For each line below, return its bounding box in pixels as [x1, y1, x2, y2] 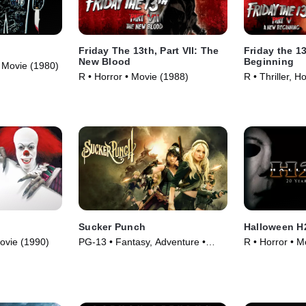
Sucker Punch [79, 221, 146, 232]
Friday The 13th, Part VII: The [79, 45, 219, 57]
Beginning [243, 56, 294, 68]
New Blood [79, 56, 131, 68]
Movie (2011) [79, 249, 137, 261]
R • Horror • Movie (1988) [79, 71, 189, 83]
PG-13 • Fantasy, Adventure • [79, 236, 206, 247]
